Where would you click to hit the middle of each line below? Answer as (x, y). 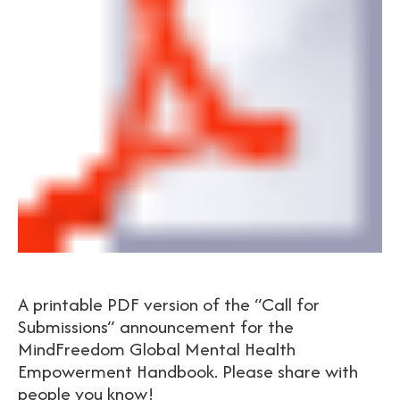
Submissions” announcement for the (156, 326)
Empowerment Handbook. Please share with (188, 371)
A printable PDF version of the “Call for (169, 304)
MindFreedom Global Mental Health (157, 349)
